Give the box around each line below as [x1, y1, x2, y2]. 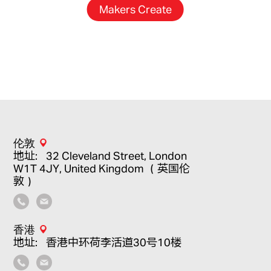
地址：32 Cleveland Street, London [13, 150, 188, 161]
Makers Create [99, 4, 172, 15]
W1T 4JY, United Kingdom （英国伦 [13, 163, 191, 174]
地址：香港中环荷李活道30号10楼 [13, 237, 182, 247]
